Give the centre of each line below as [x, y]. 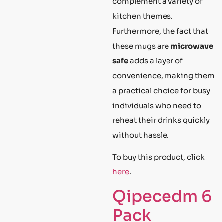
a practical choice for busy [161, 90]
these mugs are [141, 46]
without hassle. [141, 135]
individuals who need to [157, 105]
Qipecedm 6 [162, 196]
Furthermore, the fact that [160, 31]
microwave [192, 46]
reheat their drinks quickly [161, 120]
